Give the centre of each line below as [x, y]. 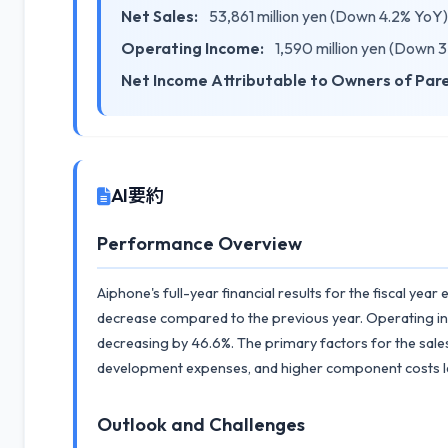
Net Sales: [159, 16]
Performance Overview [199, 243]
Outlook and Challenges [201, 424]
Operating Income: [192, 48]
